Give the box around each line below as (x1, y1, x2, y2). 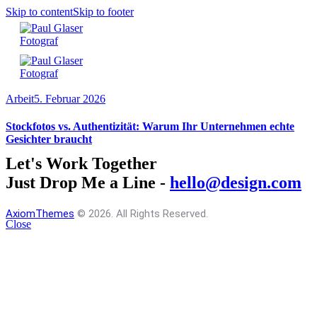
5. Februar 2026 (34, 93, 105, 105)
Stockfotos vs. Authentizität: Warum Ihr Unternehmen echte (6, 120, 294, 133)
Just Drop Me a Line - (6, 173, 170, 192)
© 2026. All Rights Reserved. (74, 207, 208, 220)
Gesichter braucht (6, 133, 92, 146)
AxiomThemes (6, 207, 74, 220)
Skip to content (6, 6, 73, 18)
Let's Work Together (6, 154, 157, 173)
